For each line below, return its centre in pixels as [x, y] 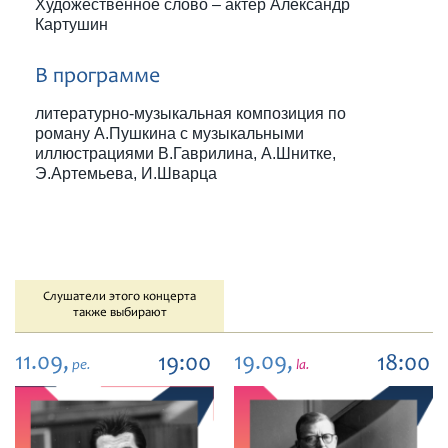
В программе [97, 77]
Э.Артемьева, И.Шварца [126, 173]
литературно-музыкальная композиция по [190, 113]
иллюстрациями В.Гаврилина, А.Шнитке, [185, 153]
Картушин [71, 24]
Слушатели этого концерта [119, 297]
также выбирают [119, 313]
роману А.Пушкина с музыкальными [169, 133]
